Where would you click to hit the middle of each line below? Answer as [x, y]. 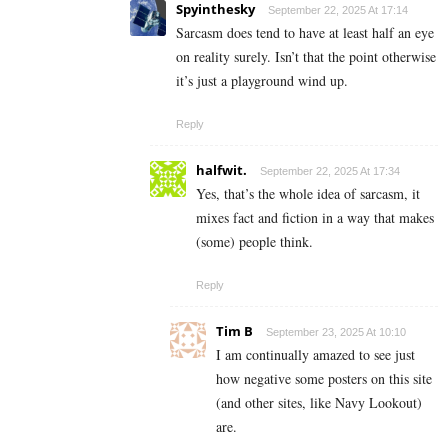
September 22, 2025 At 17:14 [338, 9]
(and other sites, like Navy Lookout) [319, 402]
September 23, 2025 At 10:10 [336, 331]
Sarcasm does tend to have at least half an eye [305, 32]
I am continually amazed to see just [315, 354]
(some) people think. [254, 241]
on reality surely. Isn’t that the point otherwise [306, 56]
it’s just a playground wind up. [262, 80]
